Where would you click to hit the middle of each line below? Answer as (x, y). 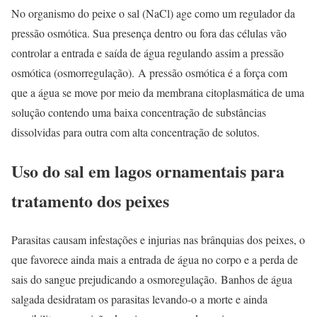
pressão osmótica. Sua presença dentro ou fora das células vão (149, 33)
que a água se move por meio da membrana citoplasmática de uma (158, 93)
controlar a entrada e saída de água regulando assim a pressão (148, 53)
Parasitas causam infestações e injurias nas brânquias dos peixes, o (158, 240)
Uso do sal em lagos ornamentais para (148, 171)
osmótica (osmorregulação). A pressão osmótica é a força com (149, 73)
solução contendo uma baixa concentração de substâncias (139, 113)
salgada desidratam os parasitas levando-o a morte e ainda (139, 299)
